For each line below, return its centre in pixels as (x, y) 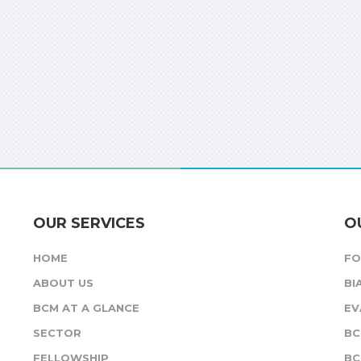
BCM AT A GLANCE (86, 308)
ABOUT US (63, 283)
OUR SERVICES (89, 223)
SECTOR (57, 333)
